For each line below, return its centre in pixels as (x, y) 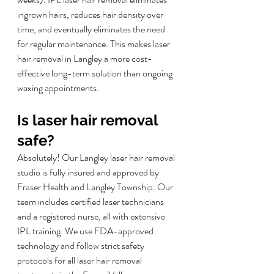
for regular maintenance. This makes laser (94, 44)
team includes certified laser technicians (91, 202)
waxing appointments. (58, 88)
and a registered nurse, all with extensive (92, 217)
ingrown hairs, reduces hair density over (91, 15)
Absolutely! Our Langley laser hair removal (97, 158)
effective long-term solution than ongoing (96, 73)
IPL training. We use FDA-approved (86, 231)
